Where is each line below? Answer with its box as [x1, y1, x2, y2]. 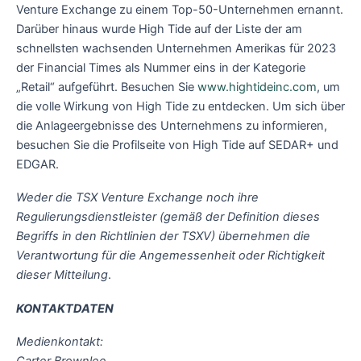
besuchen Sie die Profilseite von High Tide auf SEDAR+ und [16, 137, 338, 152]
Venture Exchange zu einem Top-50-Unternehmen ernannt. [16, 2, 343, 17]
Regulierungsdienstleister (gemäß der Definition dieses [16, 210, 320, 225]
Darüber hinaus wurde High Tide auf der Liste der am [16, 21, 302, 36]
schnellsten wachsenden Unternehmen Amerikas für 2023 [16, 40, 336, 56]
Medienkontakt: [16, 334, 103, 350]
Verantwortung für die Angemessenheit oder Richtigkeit [16, 248, 325, 263]
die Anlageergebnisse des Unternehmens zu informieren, [16, 118, 327, 133]
